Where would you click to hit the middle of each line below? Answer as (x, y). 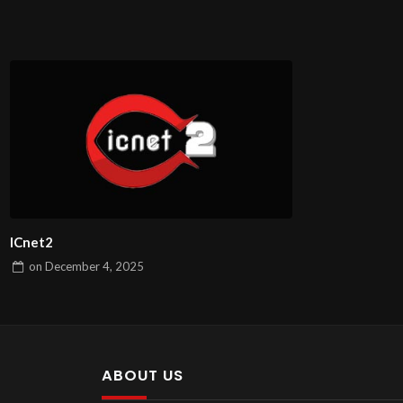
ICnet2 (32, 242)
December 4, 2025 (95, 267)
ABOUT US (143, 376)
